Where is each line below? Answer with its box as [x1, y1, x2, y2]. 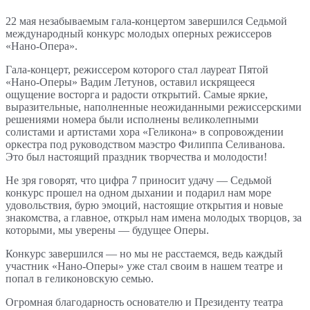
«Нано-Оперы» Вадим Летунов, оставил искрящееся [6, 76, 255, 89]
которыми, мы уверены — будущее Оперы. [6, 224, 209, 237]
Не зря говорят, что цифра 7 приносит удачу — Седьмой [6, 174, 272, 187]
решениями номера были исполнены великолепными [6, 113, 259, 126]
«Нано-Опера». [6, 40, 77, 53]
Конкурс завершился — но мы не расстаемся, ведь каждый [6, 248, 283, 260]
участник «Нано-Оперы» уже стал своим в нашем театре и [6, 260, 283, 273]
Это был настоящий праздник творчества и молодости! [6, 151, 267, 163]
